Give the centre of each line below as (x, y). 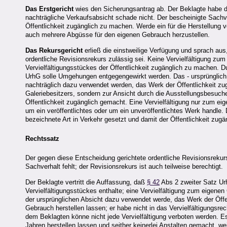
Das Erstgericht (49, 9)
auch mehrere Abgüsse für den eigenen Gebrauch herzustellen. (118, 35)
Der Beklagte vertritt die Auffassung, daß (86, 182)
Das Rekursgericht (54, 50)
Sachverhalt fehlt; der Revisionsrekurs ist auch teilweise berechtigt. (124, 167)
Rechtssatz (42, 139)
